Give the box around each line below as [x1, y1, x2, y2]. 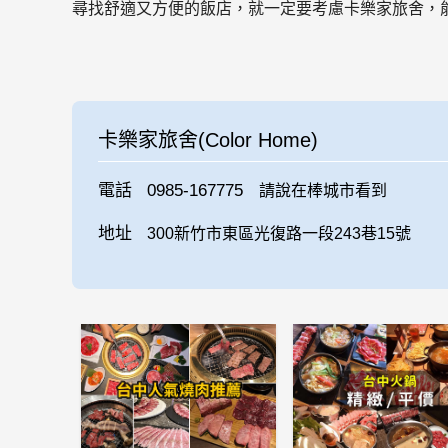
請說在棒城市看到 [258, 182, 387, 199]
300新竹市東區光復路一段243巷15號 [147, 225, 412, 242]
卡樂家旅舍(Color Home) [97, 129, 318, 151]
